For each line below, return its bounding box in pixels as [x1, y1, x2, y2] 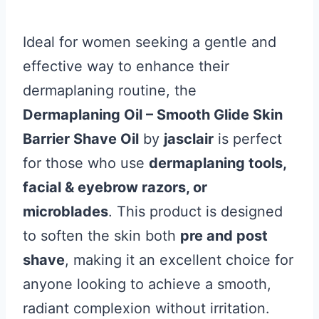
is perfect [214, 130, 282, 147]
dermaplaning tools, [149, 155, 286, 172]
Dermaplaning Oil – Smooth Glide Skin [23, 106, 283, 123]
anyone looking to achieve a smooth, [23, 276, 271, 293]
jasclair [164, 130, 214, 147]
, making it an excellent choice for [65, 251, 293, 268]
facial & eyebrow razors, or [23, 179, 207, 196]
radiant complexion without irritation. [23, 300, 270, 317]
